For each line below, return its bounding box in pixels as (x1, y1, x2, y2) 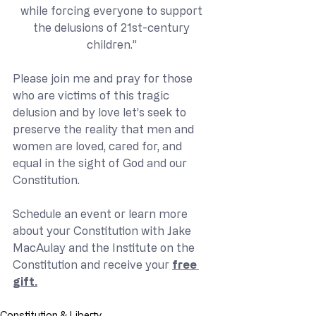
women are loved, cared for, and (13, 139, 185, 152)
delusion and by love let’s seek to (13, 105, 189, 119)
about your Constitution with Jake (13, 224, 194, 237)
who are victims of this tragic (13, 88, 172, 102)
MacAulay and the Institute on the (13, 241, 197, 254)
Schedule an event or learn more (13, 207, 190, 220)
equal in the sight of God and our (13, 156, 190, 169)
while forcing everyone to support (20, 4, 205, 17)
